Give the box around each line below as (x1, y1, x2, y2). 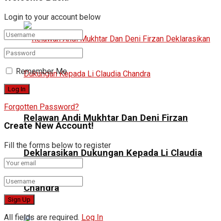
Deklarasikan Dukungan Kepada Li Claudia (24, 147, 202, 159)
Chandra (24, 183, 59, 194)
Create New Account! (4, 120, 94, 132)
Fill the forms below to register (4, 141, 111, 150)
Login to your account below (4, 12, 101, 22)
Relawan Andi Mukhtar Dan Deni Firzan (24, 112, 188, 124)
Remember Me (16, 66, 67, 76)
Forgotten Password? (4, 102, 79, 111)
